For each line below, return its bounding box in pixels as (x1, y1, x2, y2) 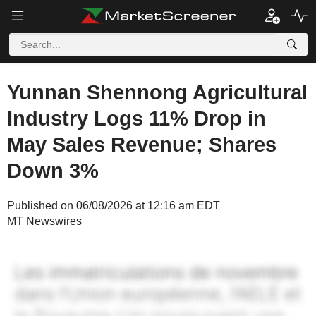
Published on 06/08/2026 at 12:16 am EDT (7, 200, 220, 212)
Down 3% (7, 159, 99, 182)
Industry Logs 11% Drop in (7, 107, 266, 130)
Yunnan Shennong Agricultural (7, 81, 308, 104)
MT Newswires (7, 215, 82, 227)
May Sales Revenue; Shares (7, 133, 276, 156)
